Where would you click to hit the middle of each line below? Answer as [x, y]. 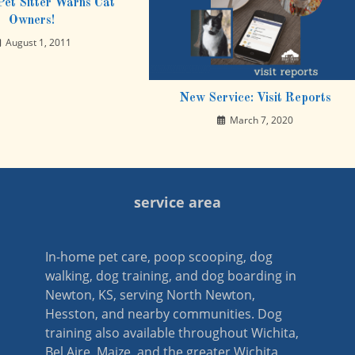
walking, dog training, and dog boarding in [171, 275]
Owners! [32, 21]
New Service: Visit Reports [256, 98]
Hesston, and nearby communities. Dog [164, 313]
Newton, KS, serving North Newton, [151, 294]
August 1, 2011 [38, 42]
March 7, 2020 [262, 120]
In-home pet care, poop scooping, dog [159, 256]
